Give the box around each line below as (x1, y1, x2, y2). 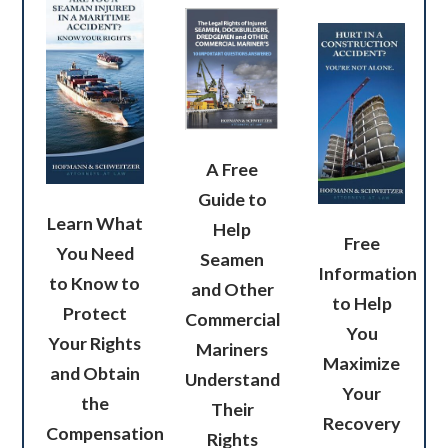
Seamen (200, 247, 265, 270)
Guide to (197, 187, 267, 210)
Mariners (196, 337, 269, 360)
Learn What (46, 212, 143, 235)
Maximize (323, 352, 401, 375)
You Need (55, 242, 134, 265)
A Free (206, 157, 259, 180)
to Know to (49, 272, 141, 295)
